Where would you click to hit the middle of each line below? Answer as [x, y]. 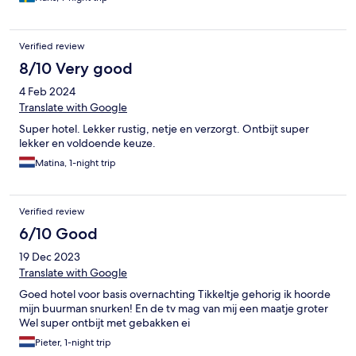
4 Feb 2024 [47, 92]
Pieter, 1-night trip [73, 343]
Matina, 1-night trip [75, 163]
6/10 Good [58, 234]
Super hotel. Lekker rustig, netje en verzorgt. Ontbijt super [164, 129]
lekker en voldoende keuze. [87, 143]
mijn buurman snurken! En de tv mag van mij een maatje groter [174, 309]
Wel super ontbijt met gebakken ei [104, 323]
